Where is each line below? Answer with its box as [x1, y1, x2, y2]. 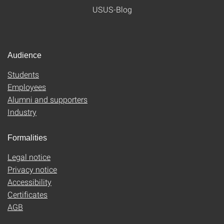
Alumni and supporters [7, 94, 87, 104]
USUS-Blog [92, 4, 132, 14]
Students [7, 69, 39, 79]
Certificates [7, 189, 47, 199]
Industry [7, 106, 36, 117]
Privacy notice [7, 164, 57, 174]
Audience [7, 51, 41, 59]
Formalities [7, 133, 47, 142]
